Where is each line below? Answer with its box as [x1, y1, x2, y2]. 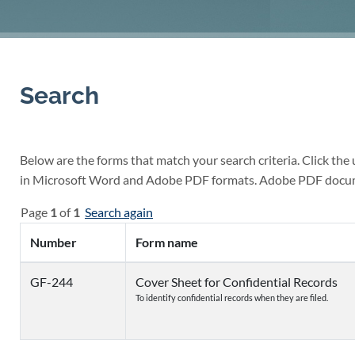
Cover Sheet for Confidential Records [136, 274, 338, 289]
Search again [85, 204, 153, 219]
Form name [136, 235, 198, 250]
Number [30, 235, 77, 250]
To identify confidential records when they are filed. [136, 292, 328, 303]
